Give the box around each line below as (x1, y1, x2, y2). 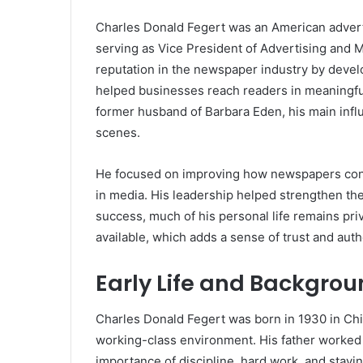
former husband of (96, 103, 205, 119)
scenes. (96, 124, 140, 140)
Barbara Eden (205, 103, 282, 119)
